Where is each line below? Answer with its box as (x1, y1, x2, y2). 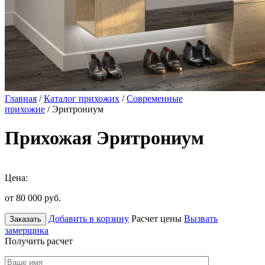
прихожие (5, 104, 45, 114)
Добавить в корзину (49, 213, 129, 224)
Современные (127, 93, 183, 104)
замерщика (5, 225, 49, 235)
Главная (5, 93, 37, 104)
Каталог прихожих (44, 93, 119, 104)
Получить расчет (5, 235, 73, 246)
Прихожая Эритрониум (5, 127, 204, 149)
